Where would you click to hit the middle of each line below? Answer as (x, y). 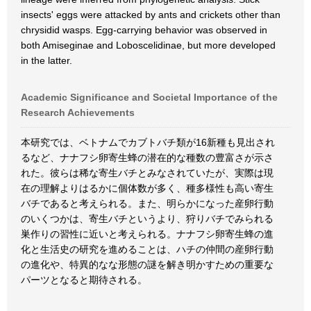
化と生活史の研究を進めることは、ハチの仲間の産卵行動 (147, 249)
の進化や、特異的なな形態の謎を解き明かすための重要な (147, 264)
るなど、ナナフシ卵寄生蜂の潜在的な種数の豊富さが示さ (147, 158)
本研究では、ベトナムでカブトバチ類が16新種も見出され (148, 142)
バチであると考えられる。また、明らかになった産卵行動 (147, 203)
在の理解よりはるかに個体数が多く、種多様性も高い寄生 (147, 188)
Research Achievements (78, 112)
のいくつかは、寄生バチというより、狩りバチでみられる (147, 219)
